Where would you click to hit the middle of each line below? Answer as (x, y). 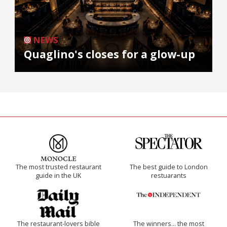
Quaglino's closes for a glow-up (109, 54)
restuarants (169, 175)
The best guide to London (169, 167)
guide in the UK (58, 175)
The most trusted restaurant (58, 167)
